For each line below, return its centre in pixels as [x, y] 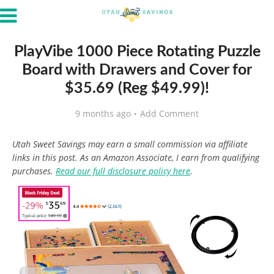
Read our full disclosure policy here [123, 171]
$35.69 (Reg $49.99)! [137, 88]
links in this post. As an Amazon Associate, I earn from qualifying [136, 157]
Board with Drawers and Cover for [137, 70]
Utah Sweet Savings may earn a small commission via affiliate [130, 144]
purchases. [34, 171]
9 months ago [103, 113]
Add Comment [169, 113]
